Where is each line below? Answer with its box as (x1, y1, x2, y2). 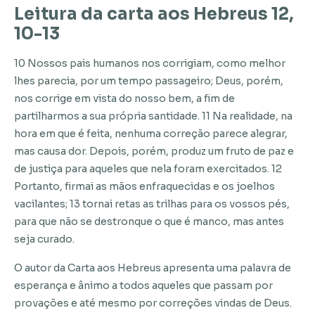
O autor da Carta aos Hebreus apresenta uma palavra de (14, 262, 291, 275)
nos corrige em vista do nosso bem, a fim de (14, 92, 235, 105)
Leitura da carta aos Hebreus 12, (14, 4, 294, 25)
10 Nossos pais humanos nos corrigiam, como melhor (14, 57, 285, 70)
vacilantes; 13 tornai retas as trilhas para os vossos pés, (14, 198, 290, 211)
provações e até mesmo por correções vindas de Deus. (14, 297, 292, 310)
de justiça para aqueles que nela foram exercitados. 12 (14, 162, 282, 176)
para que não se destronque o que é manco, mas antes (14, 215, 284, 229)
